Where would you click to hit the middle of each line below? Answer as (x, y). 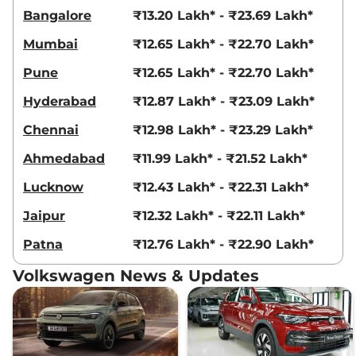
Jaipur (44, 215)
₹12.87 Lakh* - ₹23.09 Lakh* (224, 101)
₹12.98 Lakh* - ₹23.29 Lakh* (223, 130)
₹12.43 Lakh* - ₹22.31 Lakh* (221, 187)
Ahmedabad (64, 158)
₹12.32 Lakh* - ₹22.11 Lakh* (219, 215)
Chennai (51, 130)
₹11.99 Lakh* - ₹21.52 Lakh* (220, 158)
